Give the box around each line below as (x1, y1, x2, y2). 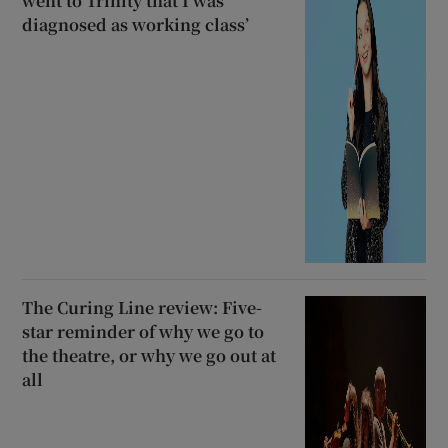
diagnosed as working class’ (22, 13, 250, 37)
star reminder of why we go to (22, 320, 265, 344)
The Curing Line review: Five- (22, 296, 263, 320)
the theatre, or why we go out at (22, 344, 277, 368)
